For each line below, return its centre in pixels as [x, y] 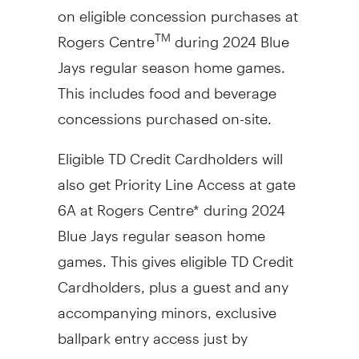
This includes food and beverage [167, 86]
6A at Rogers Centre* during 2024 [171, 203]
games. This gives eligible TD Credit [175, 254]
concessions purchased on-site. [164, 111]
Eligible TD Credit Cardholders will [170, 151]
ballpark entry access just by [152, 331]
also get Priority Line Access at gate [176, 177]
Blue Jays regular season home [161, 228]
